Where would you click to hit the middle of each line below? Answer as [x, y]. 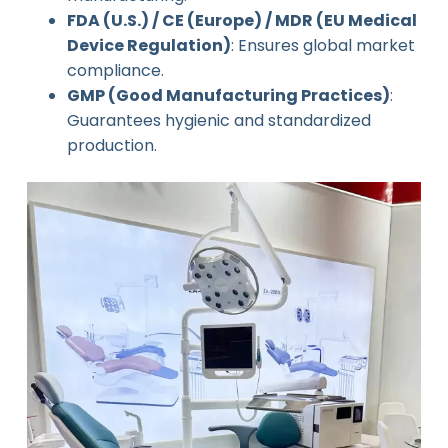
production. [111, 145]
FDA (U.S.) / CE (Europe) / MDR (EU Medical [241, 20]
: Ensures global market [322, 45]
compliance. [115, 70]
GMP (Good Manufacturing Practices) [228, 95]
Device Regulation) [148, 45]
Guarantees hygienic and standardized [218, 120]
